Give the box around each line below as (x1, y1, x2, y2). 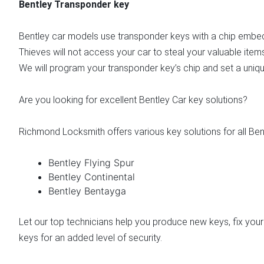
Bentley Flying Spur (48, 156, 134, 169)
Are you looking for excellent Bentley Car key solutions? (19, 94, 250, 105)
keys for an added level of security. (19, 232, 164, 243)
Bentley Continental (48, 170, 138, 183)
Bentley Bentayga (48, 184, 126, 197)
